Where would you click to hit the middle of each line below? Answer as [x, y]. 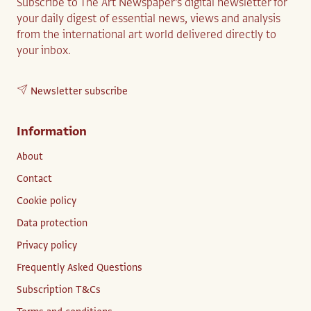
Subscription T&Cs [59, 289]
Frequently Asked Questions [79, 267]
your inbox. [44, 50]
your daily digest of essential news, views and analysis [149, 18]
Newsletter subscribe [79, 91]
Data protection [52, 222]
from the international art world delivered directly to [146, 34]
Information [52, 131]
